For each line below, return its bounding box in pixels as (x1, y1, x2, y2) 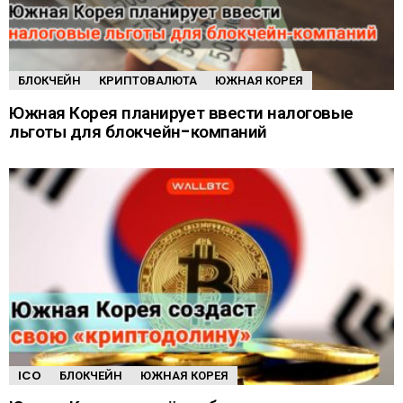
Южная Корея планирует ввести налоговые (9, 100, 354, 125)
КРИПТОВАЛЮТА (99, 72, 197, 90)
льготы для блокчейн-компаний (9, 119, 267, 144)
